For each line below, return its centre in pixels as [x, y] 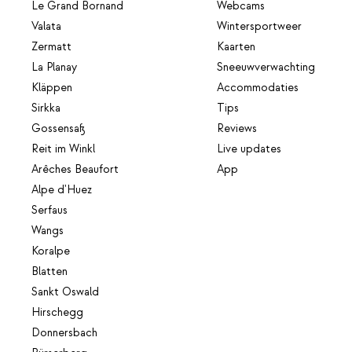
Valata [46, 27]
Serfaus [49, 211]
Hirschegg [57, 313]
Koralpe [51, 252]
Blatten [49, 272]
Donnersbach [64, 334]
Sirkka [46, 109]
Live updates [249, 150]
